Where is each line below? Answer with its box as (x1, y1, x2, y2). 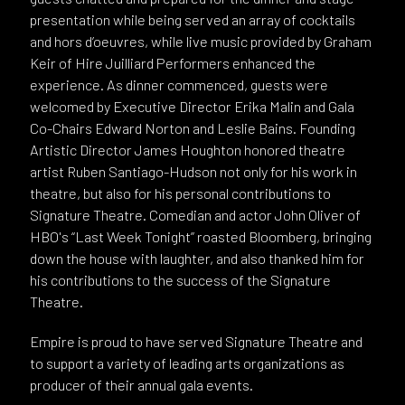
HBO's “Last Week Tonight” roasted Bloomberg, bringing (29, 228, 372, 246)
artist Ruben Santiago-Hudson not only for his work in (29, 163, 357, 181)
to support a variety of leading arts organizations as (29, 354, 344, 372)
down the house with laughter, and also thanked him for (29, 250, 364, 268)
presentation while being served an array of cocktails (29, 11, 355, 29)
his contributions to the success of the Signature (29, 271, 331, 289)
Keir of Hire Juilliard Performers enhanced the (29, 54, 316, 72)
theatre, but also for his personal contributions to (29, 184, 331, 202)
